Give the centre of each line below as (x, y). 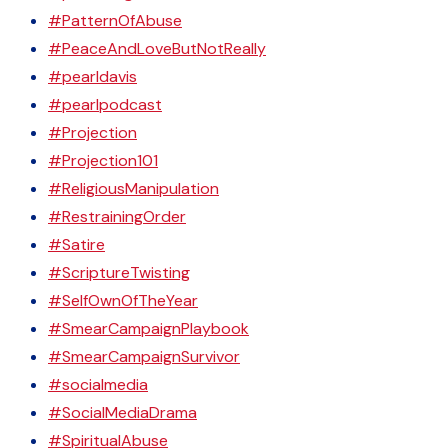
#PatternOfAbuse (115, 20)
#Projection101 (103, 160)
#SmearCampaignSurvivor (144, 356)
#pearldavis (92, 76)
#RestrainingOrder (117, 216)
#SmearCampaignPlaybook (148, 328)
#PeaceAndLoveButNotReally (157, 48)
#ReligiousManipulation (133, 188)
